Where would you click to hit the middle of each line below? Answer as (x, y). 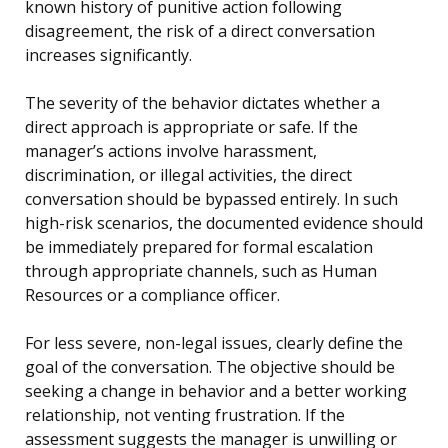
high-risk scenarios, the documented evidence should (224, 223)
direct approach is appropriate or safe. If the (191, 127)
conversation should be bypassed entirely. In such (211, 199)
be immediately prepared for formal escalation (199, 247)
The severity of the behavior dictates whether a (202, 103)
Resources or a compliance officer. (152, 295)
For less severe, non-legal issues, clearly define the (214, 343)
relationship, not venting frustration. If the (185, 415)
